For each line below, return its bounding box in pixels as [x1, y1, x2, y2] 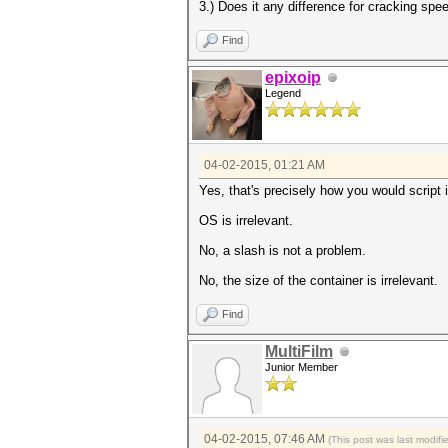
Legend [265, 87, 301, 99]
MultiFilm [265, 343, 333, 360]
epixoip [265, 69, 321, 86]
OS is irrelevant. [199, 213, 293, 228]
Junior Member [265, 361, 338, 373]
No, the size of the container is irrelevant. [199, 273, 438, 288]
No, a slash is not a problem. [199, 243, 366, 258]
